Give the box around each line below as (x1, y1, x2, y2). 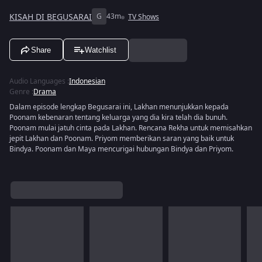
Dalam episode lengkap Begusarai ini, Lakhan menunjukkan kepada (9, 102, 229, 112)
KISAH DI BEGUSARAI (9, 11, 92, 23)
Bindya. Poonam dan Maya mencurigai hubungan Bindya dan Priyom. (9, 144, 233, 154)
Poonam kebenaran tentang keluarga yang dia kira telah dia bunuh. (9, 112, 227, 123)
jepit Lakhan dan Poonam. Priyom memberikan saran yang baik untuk (9, 133, 234, 144)
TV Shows (128, 12, 159, 22)
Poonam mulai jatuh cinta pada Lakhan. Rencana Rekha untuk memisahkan (9, 123, 252, 133)
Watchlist (85, 45, 116, 54)
